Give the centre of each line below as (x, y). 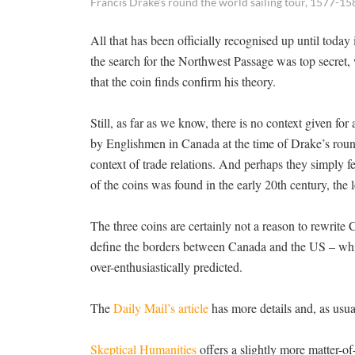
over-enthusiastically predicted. (166, 267)
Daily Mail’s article (161, 308)
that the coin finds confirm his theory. (183, 81)
